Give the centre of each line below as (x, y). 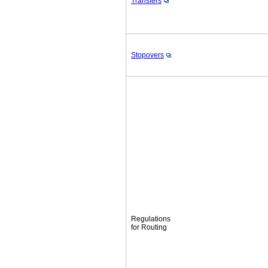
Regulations (153, 219)
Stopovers (147, 55)
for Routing (149, 227)
